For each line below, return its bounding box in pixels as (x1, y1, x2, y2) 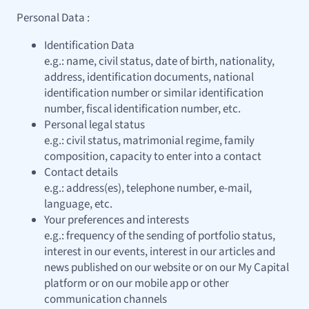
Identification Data (44, 37, 134, 54)
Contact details (44, 164, 118, 181)
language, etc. (44, 196, 112, 213)
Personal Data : (17, 10, 90, 27)
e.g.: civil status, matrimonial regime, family (44, 132, 255, 150)
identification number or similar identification (44, 85, 263, 102)
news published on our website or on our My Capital (44, 259, 289, 277)
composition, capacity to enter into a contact (44, 148, 261, 166)
